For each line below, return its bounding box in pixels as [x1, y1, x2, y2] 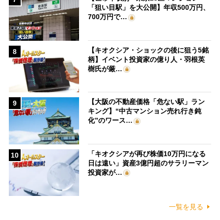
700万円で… [88, 13, 128, 21]
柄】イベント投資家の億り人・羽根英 [88, 55, 205, 63]
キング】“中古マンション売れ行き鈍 [88, 107, 202, 115]
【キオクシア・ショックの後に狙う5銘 [88, 46, 209, 54]
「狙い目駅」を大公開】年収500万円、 [88, 3, 210, 12]
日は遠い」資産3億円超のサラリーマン [88, 159, 209, 167]
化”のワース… [88, 116, 133, 125]
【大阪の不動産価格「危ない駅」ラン [88, 98, 205, 106]
